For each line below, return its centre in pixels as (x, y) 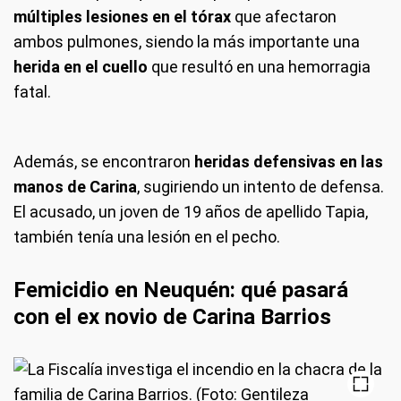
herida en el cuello (81, 67)
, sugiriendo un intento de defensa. (260, 187)
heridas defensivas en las (287, 162)
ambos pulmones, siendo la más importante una (187, 42)
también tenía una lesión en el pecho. (147, 237)
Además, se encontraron (102, 162)
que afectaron (286, 17)
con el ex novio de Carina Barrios (172, 317)
